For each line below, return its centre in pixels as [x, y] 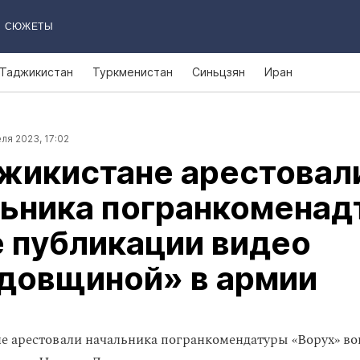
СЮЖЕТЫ [29, 27]
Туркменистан [133, 72]
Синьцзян [219, 72]
